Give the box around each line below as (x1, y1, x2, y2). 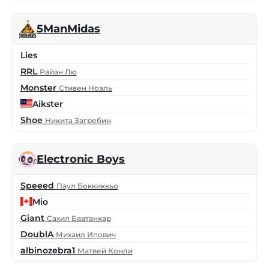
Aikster (32, 98, 63, 109)
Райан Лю (39, 67, 77, 76)
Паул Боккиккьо (56, 181, 118, 190)
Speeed (20, 180, 56, 191)
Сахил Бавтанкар (46, 213, 111, 223)
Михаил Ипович (55, 229, 116, 239)
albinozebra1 (20, 244, 77, 256)
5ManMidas (37, 22, 100, 36)
